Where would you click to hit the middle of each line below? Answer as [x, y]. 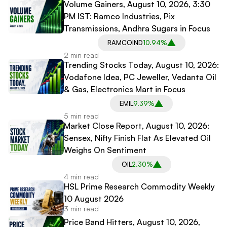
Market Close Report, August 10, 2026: [137, 125]
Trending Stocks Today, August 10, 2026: [141, 65]
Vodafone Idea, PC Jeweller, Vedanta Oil [140, 77]
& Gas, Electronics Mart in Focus [125, 89]
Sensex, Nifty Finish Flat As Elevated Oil [137, 138]
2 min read [81, 55]
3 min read [81, 208]
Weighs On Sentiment [106, 150]
